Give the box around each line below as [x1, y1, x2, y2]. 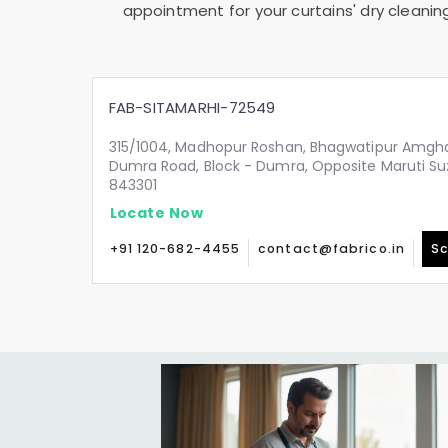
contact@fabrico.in [258, 240, 405, 257]
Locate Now [109, 202, 203, 223]
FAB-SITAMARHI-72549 [108, 97, 276, 118]
